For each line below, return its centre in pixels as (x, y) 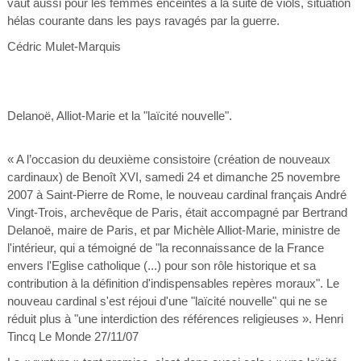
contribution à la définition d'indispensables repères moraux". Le (173, 283)
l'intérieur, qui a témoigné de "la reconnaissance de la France (165, 248)
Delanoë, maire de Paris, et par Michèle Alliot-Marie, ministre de (173, 230)
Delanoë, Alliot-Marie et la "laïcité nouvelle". (119, 116)
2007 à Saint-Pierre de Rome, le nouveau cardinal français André (176, 195)
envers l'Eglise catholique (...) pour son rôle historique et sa (161, 266)
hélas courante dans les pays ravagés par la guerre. (143, 21)
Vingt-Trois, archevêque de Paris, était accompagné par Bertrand (177, 212)
